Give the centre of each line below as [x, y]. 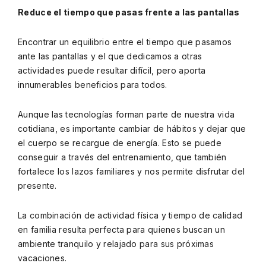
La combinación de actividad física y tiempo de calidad [130, 216]
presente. [37, 186]
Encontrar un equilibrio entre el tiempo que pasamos [125, 42]
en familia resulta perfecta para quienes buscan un [121, 230]
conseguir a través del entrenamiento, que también [122, 157]
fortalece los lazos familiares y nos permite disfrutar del [132, 172]
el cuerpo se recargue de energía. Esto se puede [120, 143]
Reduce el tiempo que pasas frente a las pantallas [129, 12]
